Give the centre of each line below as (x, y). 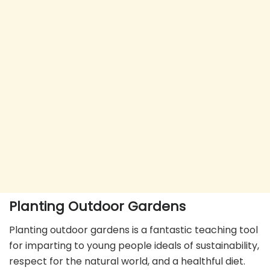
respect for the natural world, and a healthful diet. (127, 262)
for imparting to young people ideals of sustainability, (134, 246)
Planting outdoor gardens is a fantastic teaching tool (133, 230)
